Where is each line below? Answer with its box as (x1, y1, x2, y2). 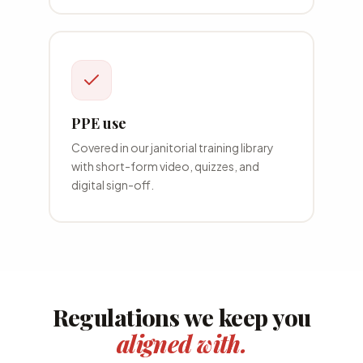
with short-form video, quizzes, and (70, 158, 259, 173)
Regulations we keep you (52, 301, 311, 333)
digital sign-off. (70, 177, 154, 192)
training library (196, 139, 274, 155)
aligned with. (116, 328, 247, 360)
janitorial (150, 139, 197, 155)
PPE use (70, 113, 126, 133)
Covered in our (70, 139, 151, 155)
